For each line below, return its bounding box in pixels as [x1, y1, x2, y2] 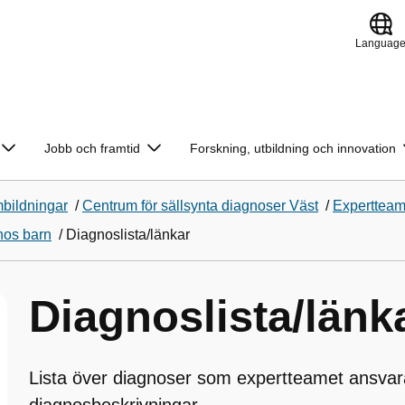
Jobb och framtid [44, 141, 140, 155]
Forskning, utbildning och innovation [190, 141, 396, 155]
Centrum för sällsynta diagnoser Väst [82, 198, 318, 213]
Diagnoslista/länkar [66, 227, 190, 242]
